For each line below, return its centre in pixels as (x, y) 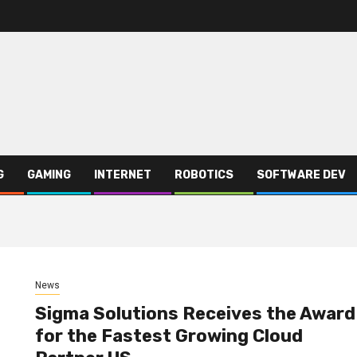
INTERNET (123, 175)
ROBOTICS (204, 175)
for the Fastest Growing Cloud (169, 336)
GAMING (49, 175)
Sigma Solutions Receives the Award (195, 314)
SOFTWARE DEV (301, 175)
